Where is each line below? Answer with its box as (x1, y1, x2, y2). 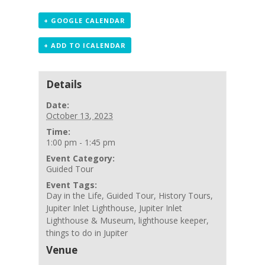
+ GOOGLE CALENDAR (43, 16, 125, 25)
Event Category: (46, 152, 115, 164)
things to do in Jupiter (46, 227, 128, 238)
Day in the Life (46, 189, 102, 201)
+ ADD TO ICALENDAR (43, 41, 126, 50)
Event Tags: (46, 179, 98, 190)
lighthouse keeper (138, 214, 207, 226)
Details (46, 77, 82, 91)
